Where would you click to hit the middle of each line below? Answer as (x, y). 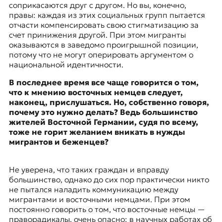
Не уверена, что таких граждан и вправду (89, 170)
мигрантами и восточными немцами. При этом (99, 199)
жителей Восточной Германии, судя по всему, (103, 122)
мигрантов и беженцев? (58, 142)
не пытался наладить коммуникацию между (93, 190)
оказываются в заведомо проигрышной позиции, (103, 45)
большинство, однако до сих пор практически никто (109, 180)
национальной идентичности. (66, 65)
